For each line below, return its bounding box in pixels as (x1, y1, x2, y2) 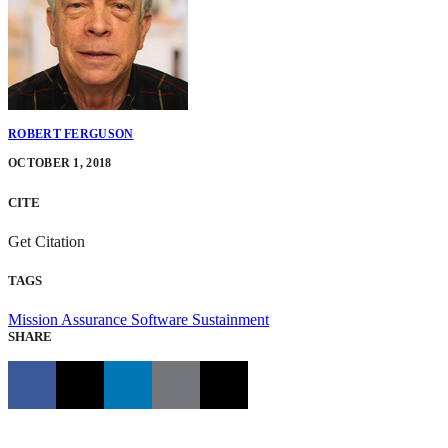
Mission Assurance (8, 311, 131, 329)
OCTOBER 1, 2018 (8, 156, 112, 171)
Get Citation (8, 232, 89, 250)
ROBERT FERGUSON (8, 127, 134, 142)
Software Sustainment (131, 311, 269, 329)
